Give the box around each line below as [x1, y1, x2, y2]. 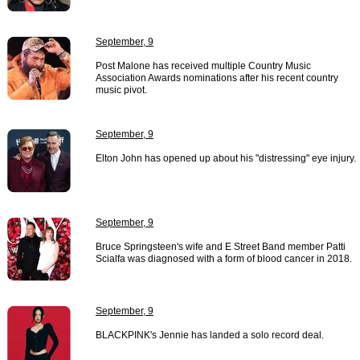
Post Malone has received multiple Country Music [96, 60, 311, 72]
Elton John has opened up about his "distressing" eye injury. [96, 153, 356, 164]
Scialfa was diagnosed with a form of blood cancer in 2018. [96, 253, 352, 264]
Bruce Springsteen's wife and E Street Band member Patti [96, 241, 346, 252]
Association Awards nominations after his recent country [96, 72, 338, 84]
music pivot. [96, 84, 147, 96]
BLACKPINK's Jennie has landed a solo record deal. [96, 329, 324, 341]
